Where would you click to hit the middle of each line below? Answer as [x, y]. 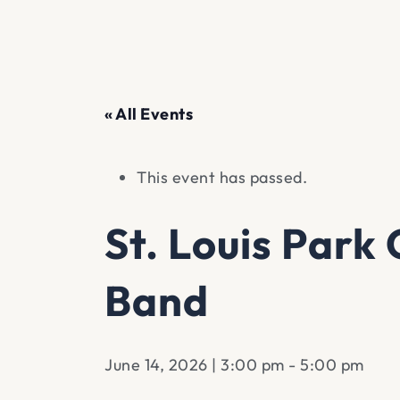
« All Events [149, 114]
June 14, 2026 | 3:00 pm [195, 365]
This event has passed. [222, 178]
